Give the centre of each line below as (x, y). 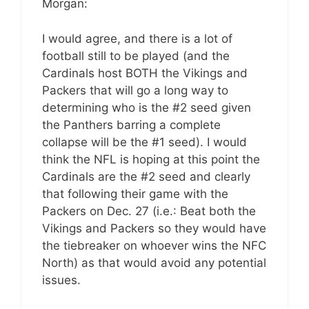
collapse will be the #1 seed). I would (144, 142)
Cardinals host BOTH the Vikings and (145, 73)
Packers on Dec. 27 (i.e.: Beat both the (149, 211)
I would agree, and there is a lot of (137, 38)
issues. (61, 280)
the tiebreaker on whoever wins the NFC (154, 245)
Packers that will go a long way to (135, 90)
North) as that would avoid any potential (154, 262)
